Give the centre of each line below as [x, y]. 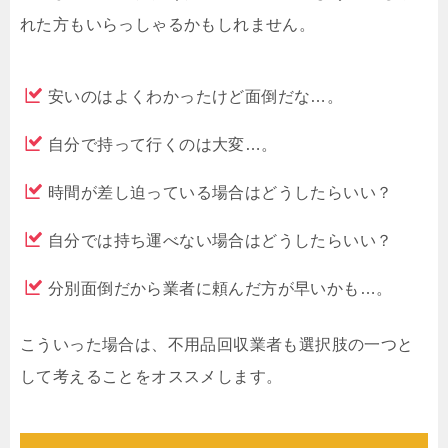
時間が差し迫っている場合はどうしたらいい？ [220, 193]
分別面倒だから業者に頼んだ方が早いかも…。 [220, 289]
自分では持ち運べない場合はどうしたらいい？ [220, 241]
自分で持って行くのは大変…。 [163, 145]
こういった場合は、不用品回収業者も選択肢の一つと [217, 345]
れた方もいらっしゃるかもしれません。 [168, 25]
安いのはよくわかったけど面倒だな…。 [196, 97]
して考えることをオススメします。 [151, 377]
